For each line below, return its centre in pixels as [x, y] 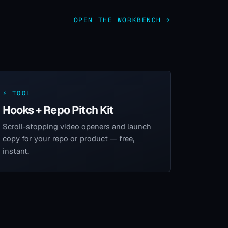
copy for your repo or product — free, [69, 138]
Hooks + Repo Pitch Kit [58, 110]
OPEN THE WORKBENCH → [122, 20]
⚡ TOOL [17, 93]
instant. [16, 151]
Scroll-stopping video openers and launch [77, 126]
